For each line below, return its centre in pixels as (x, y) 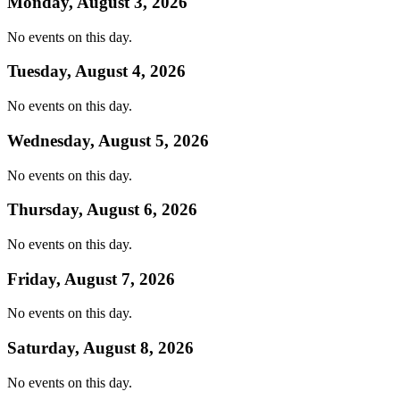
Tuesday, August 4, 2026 (96, 71)
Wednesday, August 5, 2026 (108, 140)
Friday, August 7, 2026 (91, 279)
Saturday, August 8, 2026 (100, 348)
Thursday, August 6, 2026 (102, 210)
